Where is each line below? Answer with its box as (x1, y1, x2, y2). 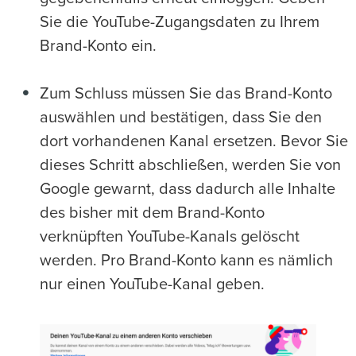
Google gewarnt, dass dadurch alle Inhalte (40, 181, 335, 198)
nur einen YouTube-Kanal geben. (40, 277, 265, 293)
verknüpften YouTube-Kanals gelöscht (40, 229, 300, 246)
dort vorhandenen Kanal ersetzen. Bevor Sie (40, 133, 348, 150)
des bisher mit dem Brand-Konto (40, 205, 265, 222)
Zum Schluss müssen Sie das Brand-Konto (40, 86, 332, 103)
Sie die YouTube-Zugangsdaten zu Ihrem (40, 14, 319, 31)
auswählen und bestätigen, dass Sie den (40, 110, 322, 126)
